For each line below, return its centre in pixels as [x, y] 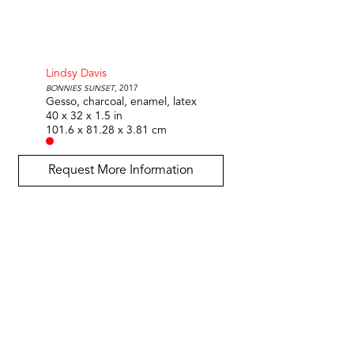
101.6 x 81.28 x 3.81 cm [106, 130]
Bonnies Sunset [80, 87]
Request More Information [121, 170]
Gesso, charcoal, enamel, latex [121, 102]
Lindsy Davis [76, 73]
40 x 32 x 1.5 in [84, 116]
